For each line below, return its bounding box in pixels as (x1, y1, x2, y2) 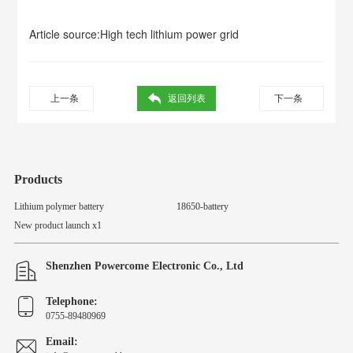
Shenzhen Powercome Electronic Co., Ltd (45, 260, 243, 272)
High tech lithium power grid (100, 26, 240, 42)
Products (13, 173, 62, 186)
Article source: (29, 26, 101, 42)
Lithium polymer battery (13, 201, 104, 212)
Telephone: (45, 295, 98, 307)
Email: (45, 336, 78, 347)
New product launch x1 (13, 220, 102, 231)
